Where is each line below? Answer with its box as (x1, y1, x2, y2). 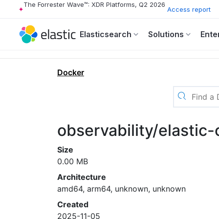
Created (57, 199, 88, 209)
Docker (57, 67, 84, 77)
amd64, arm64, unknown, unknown (57, 184, 186, 194)
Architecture (57, 172, 106, 182)
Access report (167, 5, 211, 13)
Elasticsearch (80, 29, 131, 39)
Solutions (148, 29, 184, 39)
